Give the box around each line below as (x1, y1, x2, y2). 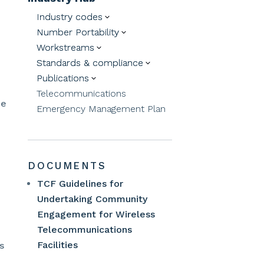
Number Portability (37, 26, 120, 38)
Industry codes (37, 11, 103, 22)
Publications (37, 72, 90, 84)
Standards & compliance (37, 57, 144, 68)
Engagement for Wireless (37, 209, 156, 220)
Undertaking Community (37, 193, 148, 205)
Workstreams (37, 41, 95, 53)
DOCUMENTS (28, 160, 107, 172)
